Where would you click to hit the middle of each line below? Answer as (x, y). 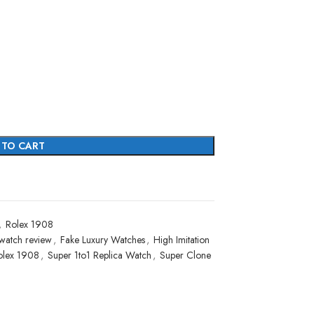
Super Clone (185, 255)
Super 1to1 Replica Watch (100, 255)
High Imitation (182, 240)
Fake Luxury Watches (103, 240)
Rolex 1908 (29, 225)
